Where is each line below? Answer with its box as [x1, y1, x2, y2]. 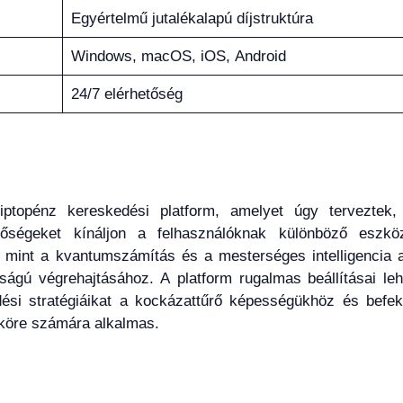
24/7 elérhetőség [70, 85, 183, 103]
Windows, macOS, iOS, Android [70, 47, 286, 65]
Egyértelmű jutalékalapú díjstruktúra [70, 9, 313, 27]
